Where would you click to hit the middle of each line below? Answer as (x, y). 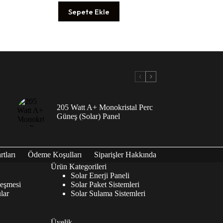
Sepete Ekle (89, 11)
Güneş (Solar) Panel (88, 116)
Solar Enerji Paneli (100, 175)
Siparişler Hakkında (125, 154)
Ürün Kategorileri (78, 166)
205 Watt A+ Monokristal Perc (105, 108)
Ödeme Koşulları (55, 154)
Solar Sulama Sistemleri (108, 193)
